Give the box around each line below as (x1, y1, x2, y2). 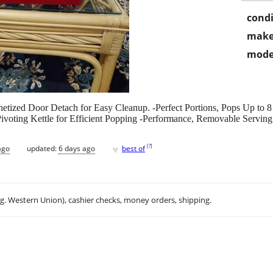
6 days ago (58, 143, 95, 154)
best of (122, 143, 145, 154)
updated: (27, 143, 58, 154)
